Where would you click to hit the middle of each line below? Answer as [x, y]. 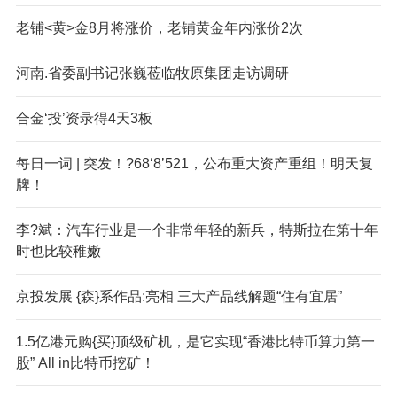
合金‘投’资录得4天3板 [84, 118]
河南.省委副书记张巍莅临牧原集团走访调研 [152, 73]
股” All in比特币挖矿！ [85, 362]
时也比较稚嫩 [58, 251]
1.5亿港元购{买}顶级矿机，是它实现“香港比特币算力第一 [195, 341]
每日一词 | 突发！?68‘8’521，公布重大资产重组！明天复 [194, 163]
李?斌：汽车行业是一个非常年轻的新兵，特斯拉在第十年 [197, 230]
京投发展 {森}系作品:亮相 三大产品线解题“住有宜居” [179, 296]
